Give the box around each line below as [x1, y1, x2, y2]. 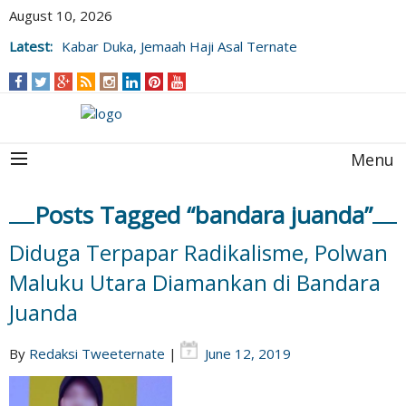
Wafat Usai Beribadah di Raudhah [62, 55, 268, 73]
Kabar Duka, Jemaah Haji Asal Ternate [62, 37, 297, 55]
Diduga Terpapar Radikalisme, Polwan [9, 237, 388, 267]
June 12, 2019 [205, 344, 291, 362]
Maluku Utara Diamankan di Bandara [9, 267, 381, 297]
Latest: [9, 37, 53, 55]
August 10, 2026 [9, 6, 112, 24]
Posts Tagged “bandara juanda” [34, 198, 372, 231]
